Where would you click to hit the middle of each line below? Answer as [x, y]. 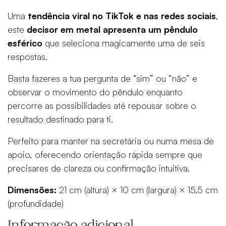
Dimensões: [32, 190]
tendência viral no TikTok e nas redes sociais [122, 16]
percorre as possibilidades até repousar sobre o [102, 106]
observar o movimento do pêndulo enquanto [95, 92]
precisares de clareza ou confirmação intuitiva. [99, 168]
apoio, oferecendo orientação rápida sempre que [105, 155]
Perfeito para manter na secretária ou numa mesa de [111, 141]
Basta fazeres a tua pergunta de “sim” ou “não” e [102, 78]
